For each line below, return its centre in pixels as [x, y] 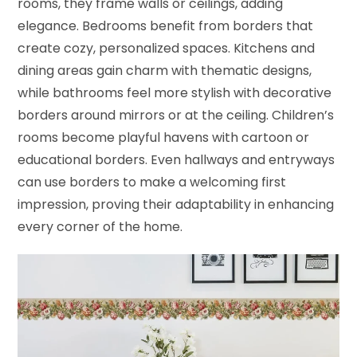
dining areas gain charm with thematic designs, [165, 70]
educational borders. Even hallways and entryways [177, 159]
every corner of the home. [100, 226]
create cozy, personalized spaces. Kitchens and [167, 48]
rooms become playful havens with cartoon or [164, 137]
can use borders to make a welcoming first [152, 182]
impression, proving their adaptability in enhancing [176, 204]
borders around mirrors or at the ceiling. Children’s [176, 115]
